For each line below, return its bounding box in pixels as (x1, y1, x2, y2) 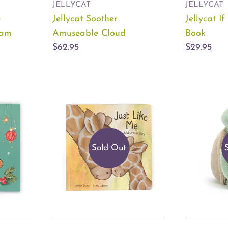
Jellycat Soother (52, 14, 118, 24)
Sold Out (91, 143, 126, 152)
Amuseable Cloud (52, 28, 126, 39)
